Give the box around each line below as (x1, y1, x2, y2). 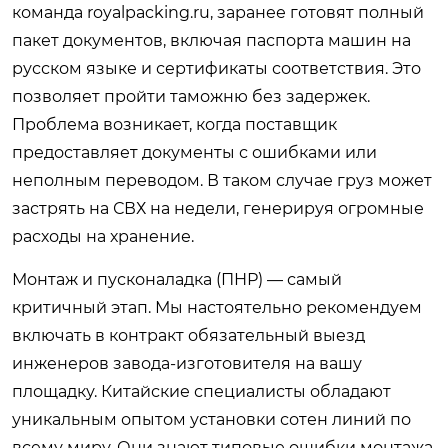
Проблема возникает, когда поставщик (12, 115, 337, 134)
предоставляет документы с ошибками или (12, 143, 377, 162)
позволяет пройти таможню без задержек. (12, 87, 370, 106)
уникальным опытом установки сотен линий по (12, 410, 411, 429)
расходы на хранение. (12, 227, 194, 246)
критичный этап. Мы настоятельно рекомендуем (12, 298, 422, 317)
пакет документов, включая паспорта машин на (12, 31, 411, 50)
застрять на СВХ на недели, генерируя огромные (12, 199, 424, 218)
